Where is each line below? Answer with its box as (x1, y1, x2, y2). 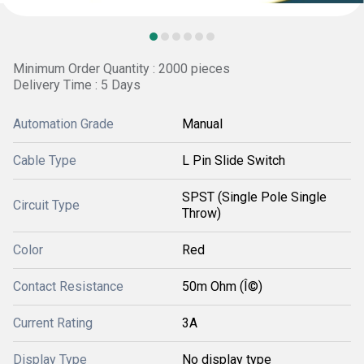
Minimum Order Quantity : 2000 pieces (13, 61, 230, 76)
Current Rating (13, 315, 93, 331)
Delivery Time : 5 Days (13, 77, 141, 93)
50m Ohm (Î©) (182, 279, 262, 294)
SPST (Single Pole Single (182, 189, 327, 205)
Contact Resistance (13, 279, 123, 294)
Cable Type (13, 153, 76, 168)
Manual (182, 116, 223, 132)
